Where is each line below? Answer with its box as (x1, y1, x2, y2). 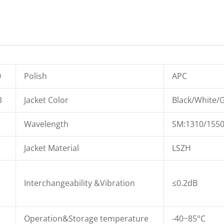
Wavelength (24, 118, 68, 130)
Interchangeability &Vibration (24, 177, 135, 189)
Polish (24, 70, 47, 82)
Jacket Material (24, 142, 79, 154)
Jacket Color (24, 94, 68, 106)
